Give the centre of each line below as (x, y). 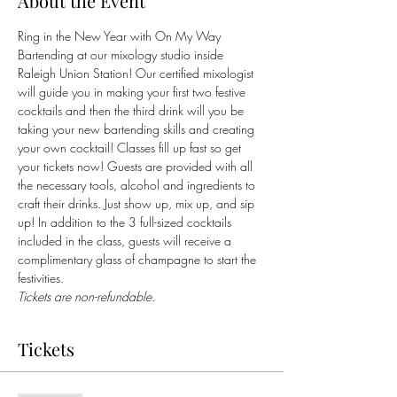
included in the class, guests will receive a (126, 240)
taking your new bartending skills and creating (138, 128)
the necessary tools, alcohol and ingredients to (138, 184)
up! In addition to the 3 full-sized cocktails (126, 222)
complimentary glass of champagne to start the (139, 259)
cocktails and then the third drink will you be (132, 110)
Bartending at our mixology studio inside (122, 54)
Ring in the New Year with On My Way (121, 35)
